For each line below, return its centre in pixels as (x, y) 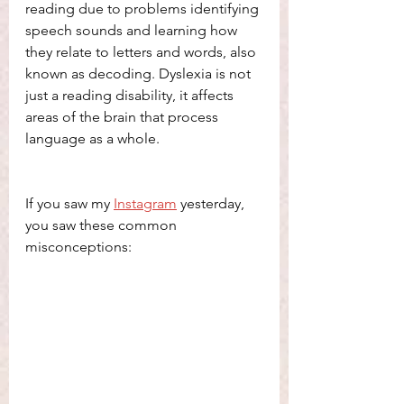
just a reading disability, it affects (131, 95)
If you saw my (69, 203)
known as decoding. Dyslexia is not (140, 73)
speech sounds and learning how (133, 30)
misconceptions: (80, 246)
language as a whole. (94, 138)
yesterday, (212, 203)
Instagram (145, 203)
